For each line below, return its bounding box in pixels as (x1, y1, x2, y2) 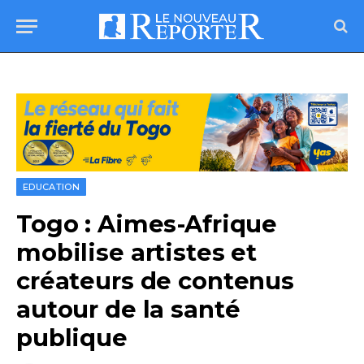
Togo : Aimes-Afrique (16, 210, 278, 239)
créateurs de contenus (16, 266, 294, 296)
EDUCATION (23, 181, 80, 193)
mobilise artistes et (16, 238, 258, 267)
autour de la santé (16, 295, 240, 324)
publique (16, 323, 128, 353)
